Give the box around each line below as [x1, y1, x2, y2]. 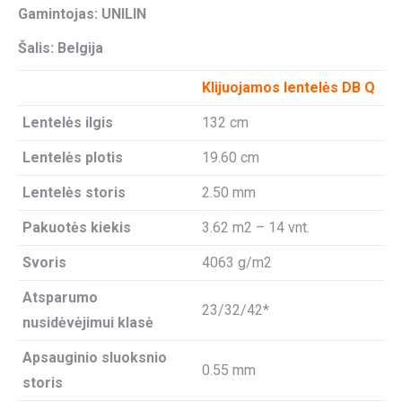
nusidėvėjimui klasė [22, 314, 153, 332]
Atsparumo [22, 289, 98, 307]
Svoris [22, 254, 66, 272]
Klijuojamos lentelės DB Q [202, 79, 375, 97]
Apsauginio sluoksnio [22, 349, 167, 367]
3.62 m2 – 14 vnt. [202, 219, 310, 237]
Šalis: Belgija [18, 39, 103, 57]
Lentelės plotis [22, 149, 123, 167]
